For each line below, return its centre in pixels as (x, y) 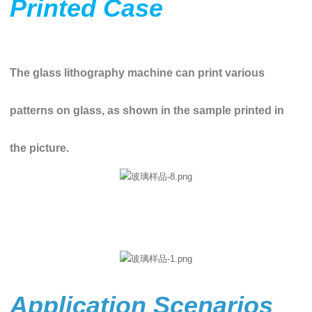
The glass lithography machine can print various (138, 73)
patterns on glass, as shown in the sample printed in (147, 111)
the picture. (40, 148)
